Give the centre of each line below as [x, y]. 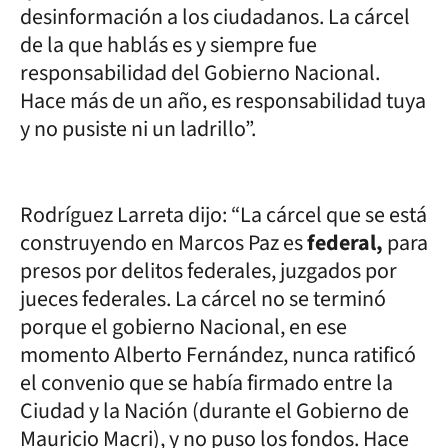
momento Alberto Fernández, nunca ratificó [218, 354]
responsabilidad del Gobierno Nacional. [200, 72]
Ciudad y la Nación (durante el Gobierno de [214, 410]
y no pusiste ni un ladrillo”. [138, 128]
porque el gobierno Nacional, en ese [183, 326]
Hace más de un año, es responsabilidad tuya [223, 100]
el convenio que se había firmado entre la [206, 382]
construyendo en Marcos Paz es [163, 242]
